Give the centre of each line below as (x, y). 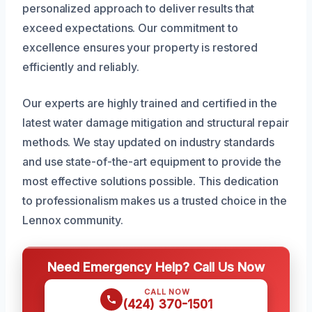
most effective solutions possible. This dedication (151, 181)
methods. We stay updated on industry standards (149, 142)
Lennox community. (73, 220)
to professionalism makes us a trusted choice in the (155, 200)
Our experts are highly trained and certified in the (150, 103)
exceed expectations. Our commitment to (130, 28)
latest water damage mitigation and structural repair (156, 122)
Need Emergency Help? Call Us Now (156, 266)
